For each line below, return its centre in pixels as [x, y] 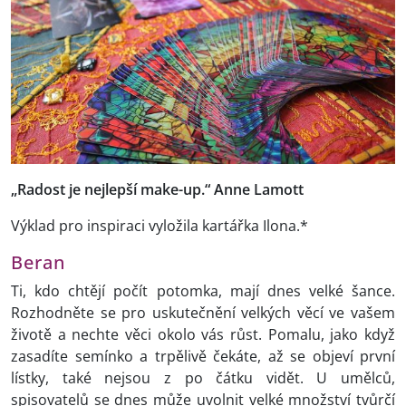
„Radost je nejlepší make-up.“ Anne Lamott [157, 190]
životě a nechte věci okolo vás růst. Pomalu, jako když [203, 335]
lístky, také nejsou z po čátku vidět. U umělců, [203, 378]
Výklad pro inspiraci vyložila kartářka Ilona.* [159, 226]
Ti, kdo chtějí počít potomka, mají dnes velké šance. [203, 291]
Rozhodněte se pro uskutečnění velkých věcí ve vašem [203, 313]
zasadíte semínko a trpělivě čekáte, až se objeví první [203, 357]
